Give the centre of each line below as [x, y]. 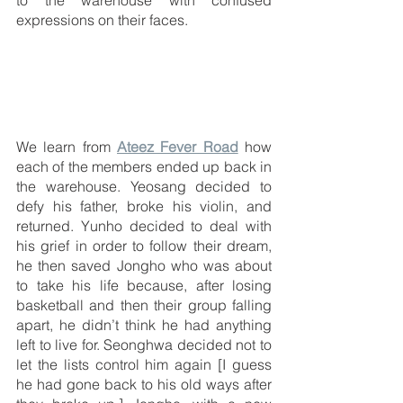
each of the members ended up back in [144, 166]
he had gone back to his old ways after [144, 384]
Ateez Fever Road [178, 146]
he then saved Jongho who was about [144, 265]
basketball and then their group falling [144, 304]
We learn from [67, 146]
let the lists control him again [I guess [144, 364]
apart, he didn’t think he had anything [144, 324]
